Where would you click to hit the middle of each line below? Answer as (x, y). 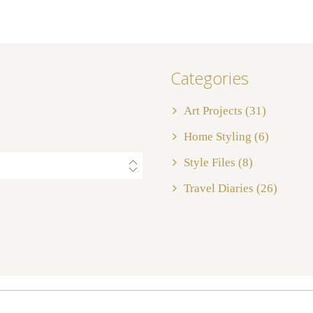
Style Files (210, 163)
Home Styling (218, 137)
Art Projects (213, 111)
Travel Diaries (219, 189)
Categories (210, 78)
